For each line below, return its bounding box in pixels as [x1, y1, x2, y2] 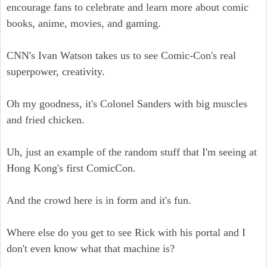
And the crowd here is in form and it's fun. [7, 194, 191, 206]
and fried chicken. [7, 114, 85, 126]
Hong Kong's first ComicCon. [7, 162, 136, 174]
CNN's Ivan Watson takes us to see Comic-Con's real [7, 49, 236, 61]
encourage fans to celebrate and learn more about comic [7, 1, 249, 13]
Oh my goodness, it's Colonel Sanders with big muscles [7, 98, 247, 110]
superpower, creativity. [7, 66, 105, 77]
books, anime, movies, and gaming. [7, 17, 161, 29]
